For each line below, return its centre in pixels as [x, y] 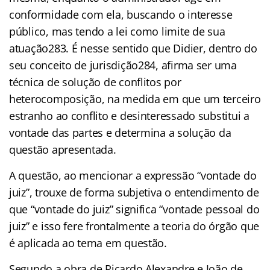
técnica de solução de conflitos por [95, 82]
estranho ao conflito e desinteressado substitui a [129, 115]
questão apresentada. [63, 149]
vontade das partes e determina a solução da [120, 132]
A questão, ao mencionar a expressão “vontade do [133, 175]
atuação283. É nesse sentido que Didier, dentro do [133, 48]
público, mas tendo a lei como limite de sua [117, 31]
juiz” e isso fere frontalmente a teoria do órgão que [134, 226]
